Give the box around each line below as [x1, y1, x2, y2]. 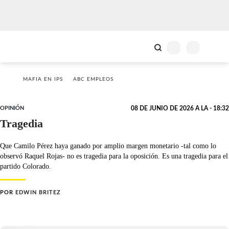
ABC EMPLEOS [73, 77, 113, 82]
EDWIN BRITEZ [15, 190, 61, 195]
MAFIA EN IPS [23, 77, 63, 82]
